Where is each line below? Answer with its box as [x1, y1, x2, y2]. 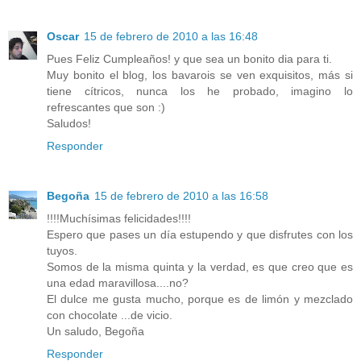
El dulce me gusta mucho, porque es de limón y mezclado [47, 293, 353, 306]
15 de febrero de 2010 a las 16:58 [94, 189, 268, 203]
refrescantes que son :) [47, 101, 165, 114]
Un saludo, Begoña [47, 325, 144, 338]
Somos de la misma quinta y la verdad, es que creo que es [47, 260, 353, 274]
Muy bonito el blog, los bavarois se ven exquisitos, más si [47, 68, 353, 82]
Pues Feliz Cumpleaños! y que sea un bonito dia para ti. [47, 52, 332, 66]
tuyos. [47, 244, 77, 258]
